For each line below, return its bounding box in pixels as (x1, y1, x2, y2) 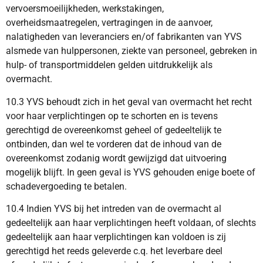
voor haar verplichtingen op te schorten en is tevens (6, 110, 218, 122)
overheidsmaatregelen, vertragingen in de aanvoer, (6, 17, 213, 29)
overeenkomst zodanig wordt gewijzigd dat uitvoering (6, 152, 227, 164)
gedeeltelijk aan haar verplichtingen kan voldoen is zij (6, 231, 226, 243)
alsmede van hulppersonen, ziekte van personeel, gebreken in (6, 45, 257, 57)
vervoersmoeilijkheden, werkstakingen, (6, 3, 164, 15)
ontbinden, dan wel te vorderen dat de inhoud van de (6, 138, 221, 150)
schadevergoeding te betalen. (6, 180, 129, 192)
